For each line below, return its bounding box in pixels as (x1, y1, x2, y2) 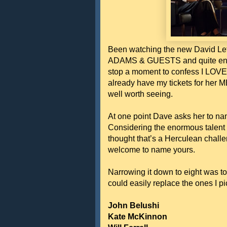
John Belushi (108, 201, 159, 210)
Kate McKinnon (108, 212, 167, 221)
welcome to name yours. (108, 145, 195, 154)
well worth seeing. (108, 90, 173, 98)
